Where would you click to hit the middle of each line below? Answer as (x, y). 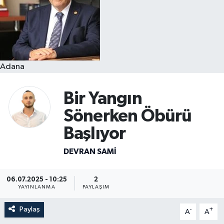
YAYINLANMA (36, 187)
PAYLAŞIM (96, 187)
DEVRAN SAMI (90, 151)
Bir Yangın (102, 99)
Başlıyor (94, 134)
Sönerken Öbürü (127, 116)
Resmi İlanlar (53, 18)
